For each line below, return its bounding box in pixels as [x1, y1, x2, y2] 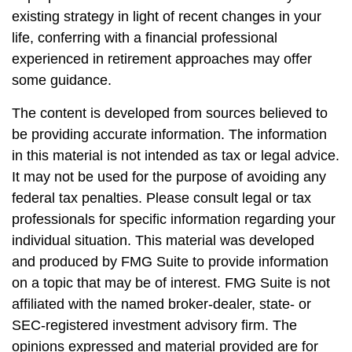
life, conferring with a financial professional [12, 30, 277, 46]
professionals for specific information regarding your [12, 211, 335, 227]
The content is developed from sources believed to [12, 105, 328, 121]
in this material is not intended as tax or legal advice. [12, 148, 339, 163]
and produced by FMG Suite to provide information [12, 254, 328, 269]
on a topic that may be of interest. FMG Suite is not [12, 275, 330, 291]
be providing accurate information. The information [12, 126, 327, 142]
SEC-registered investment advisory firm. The [12, 317, 297, 333]
